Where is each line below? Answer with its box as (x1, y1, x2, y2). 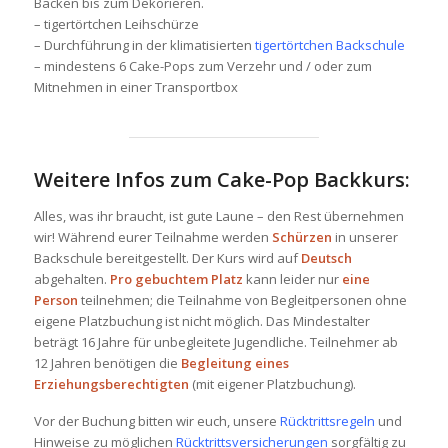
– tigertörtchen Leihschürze (33, 15, 199, 33)
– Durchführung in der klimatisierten (33, 36, 255, 54)
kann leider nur (242, 270, 342, 288)
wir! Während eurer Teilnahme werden (33, 228, 272, 246)
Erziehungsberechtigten (33, 375, 189, 393)
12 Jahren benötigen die (33, 354, 181, 372)
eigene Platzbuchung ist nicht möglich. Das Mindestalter (33, 312, 370, 330)
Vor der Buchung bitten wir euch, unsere (33, 412, 280, 430)
